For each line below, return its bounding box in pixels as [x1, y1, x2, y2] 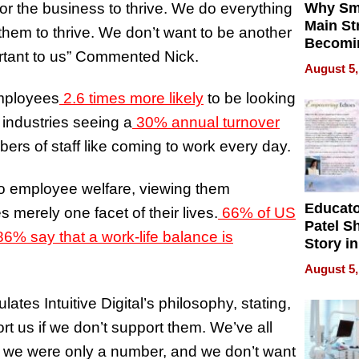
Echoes [305, 271, 356, 288]
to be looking [204, 90, 296, 107]
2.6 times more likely [63, 90, 204, 107]
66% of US [222, 204, 296, 222]
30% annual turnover [136, 114, 280, 131]
